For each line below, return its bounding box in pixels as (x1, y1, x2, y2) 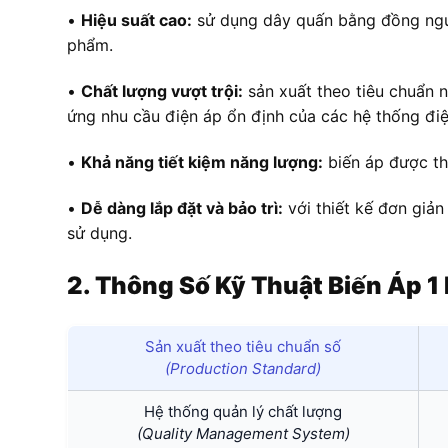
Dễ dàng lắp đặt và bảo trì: (81, 197, 283, 218)
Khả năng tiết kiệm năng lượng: (81, 152, 323, 173)
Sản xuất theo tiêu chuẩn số (145, 336, 341, 356)
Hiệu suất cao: (81, 10, 192, 31)
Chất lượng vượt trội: (81, 81, 243, 102)
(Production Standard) (165, 358, 321, 378)
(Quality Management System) (136, 423, 350, 443)
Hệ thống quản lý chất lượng (144, 401, 342, 421)
